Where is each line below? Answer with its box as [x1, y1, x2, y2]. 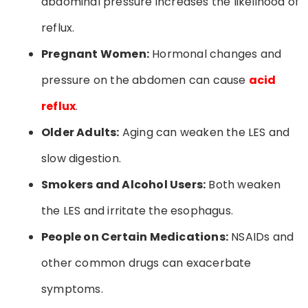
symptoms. [41, 280, 103, 297]
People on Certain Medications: [41, 228, 228, 245]
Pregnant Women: [41, 45, 149, 62]
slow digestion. [41, 150, 121, 166]
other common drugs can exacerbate [41, 254, 252, 271]
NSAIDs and [228, 228, 294, 245]
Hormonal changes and [149, 45, 282, 62]
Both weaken [206, 176, 281, 192]
